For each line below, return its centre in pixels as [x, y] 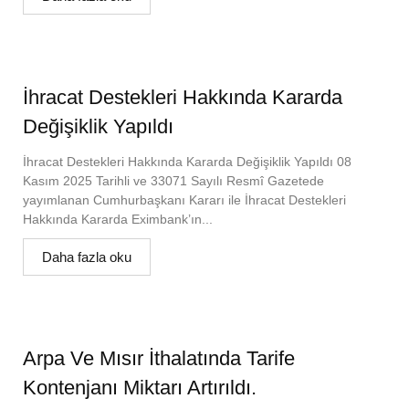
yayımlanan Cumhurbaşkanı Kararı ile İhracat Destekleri [184, 199]
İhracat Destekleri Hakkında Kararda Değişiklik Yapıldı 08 [187, 161]
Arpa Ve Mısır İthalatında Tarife [159, 358]
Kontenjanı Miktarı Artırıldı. [140, 387]
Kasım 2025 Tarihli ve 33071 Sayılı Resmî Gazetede [173, 180]
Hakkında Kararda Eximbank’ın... [118, 219]
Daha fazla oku [87, 257]
